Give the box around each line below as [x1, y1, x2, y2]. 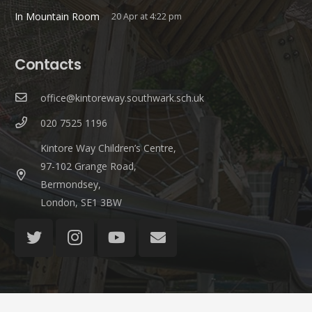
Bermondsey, [40, 178, 101, 192]
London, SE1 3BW [40, 196, 122, 210]
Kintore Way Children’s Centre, [40, 141, 176, 155]
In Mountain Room [15, 10, 100, 24]
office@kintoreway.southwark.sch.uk [40, 91, 204, 105]
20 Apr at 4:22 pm [111, 10, 182, 23]
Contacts [15, 54, 81, 75]
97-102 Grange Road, [40, 159, 136, 173]
